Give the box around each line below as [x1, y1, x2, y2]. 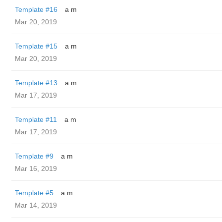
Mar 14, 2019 [15, 201, 57, 209]
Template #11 [15, 115, 57, 123]
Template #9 [15, 152, 54, 160]
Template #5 [15, 189, 54, 197]
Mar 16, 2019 [15, 165, 57, 172]
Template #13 [15, 79, 57, 87]
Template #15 [15, 42, 57, 50]
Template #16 [15, 5, 57, 13]
